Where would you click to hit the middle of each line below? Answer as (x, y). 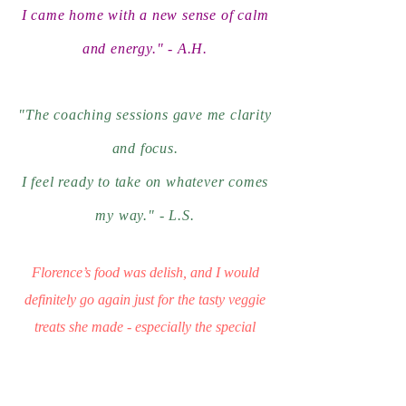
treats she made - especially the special (145, 327)
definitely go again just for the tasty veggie (145, 300)
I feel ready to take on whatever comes (145, 182)
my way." (127, 215)
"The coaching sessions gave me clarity (145, 115)
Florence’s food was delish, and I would (145, 272)
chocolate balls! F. (145, 354)
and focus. (145, 148)
